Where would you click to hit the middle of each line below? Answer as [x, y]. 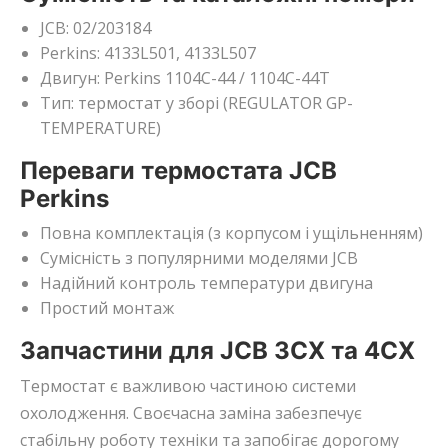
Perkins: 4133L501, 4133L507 [148, 53]
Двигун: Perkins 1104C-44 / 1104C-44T [185, 78]
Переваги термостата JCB [178, 171]
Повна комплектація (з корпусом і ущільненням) [231, 233]
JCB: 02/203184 [95, 28]
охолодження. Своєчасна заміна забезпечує [191, 413]
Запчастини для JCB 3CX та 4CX [217, 351]
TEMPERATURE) [100, 128]
